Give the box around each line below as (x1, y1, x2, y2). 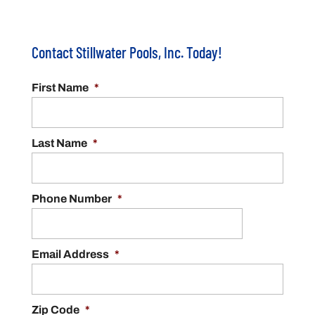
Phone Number (31, 192, 112, 205)
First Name (31, 81, 89, 94)
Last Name (31, 136, 87, 149)
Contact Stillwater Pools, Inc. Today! (31, 42, 222, 61)
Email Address (31, 247, 109, 260)
